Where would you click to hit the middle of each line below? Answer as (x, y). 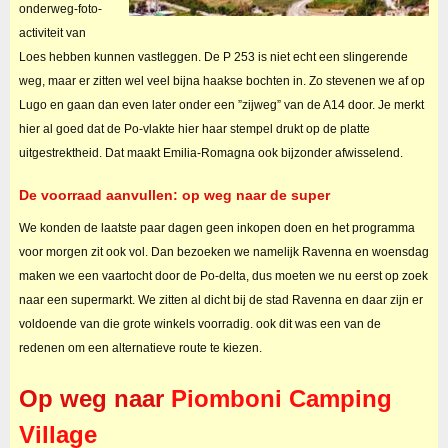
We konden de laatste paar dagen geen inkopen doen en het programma (216, 228)
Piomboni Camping (281, 399)
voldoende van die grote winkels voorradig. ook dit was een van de (199, 324)
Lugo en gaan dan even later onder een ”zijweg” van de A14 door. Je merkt (221, 105)
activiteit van (52, 33)
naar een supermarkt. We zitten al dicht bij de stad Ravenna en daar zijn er (220, 300)
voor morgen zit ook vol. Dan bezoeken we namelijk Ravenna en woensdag (223, 252)
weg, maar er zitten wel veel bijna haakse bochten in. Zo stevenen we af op (221, 81)
